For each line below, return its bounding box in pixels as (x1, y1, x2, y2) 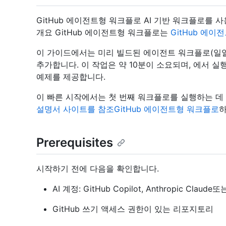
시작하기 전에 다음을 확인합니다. (36, 163, 159, 174)
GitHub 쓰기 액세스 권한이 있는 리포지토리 (52, 204, 213, 214)
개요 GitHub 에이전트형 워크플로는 (36, 27, 171, 38)
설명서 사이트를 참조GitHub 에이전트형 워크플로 (36, 104, 219, 115)
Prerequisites (36, 135, 113, 150)
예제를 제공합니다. (36, 72, 105, 82)
